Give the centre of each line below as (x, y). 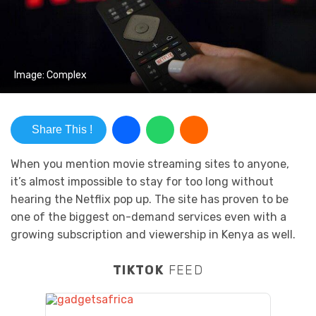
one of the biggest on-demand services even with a (148, 217)
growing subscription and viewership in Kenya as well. (153, 234)
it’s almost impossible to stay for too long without (142, 181)
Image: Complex (50, 75)
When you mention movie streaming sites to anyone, (150, 164)
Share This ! (62, 129)
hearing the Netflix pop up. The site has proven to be (150, 199)
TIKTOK (138, 269)
